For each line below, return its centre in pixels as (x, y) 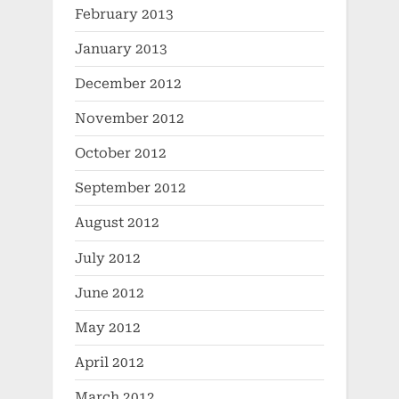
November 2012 (130, 119)
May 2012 (108, 327)
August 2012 (117, 223)
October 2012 (121, 154)
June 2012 (110, 293)
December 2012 (128, 83)
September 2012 (130, 188)
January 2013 (121, 49)
